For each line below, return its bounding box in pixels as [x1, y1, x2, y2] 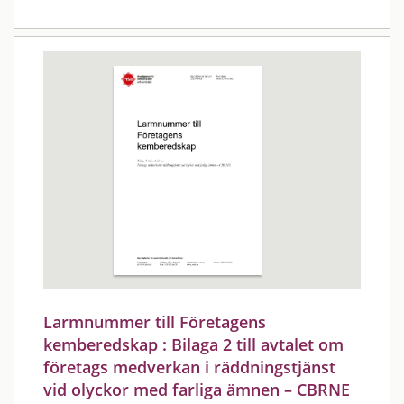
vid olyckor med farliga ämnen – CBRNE [43, 379, 350, 400]
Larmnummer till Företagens [43, 311, 266, 333]
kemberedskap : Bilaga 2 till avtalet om [43, 334, 344, 355]
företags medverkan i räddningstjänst [43, 356, 335, 378]
